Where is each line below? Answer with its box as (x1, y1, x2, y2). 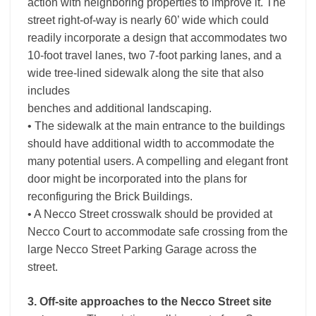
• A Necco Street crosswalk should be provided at (28, 208, 272, 220)
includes (28, 85, 70, 97)
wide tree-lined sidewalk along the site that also (28, 67, 264, 79)
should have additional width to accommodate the (28, 138, 274, 150)
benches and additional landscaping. (28, 102, 212, 114)
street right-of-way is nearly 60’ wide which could (28, 14, 269, 26)
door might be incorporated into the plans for (28, 173, 247, 185)
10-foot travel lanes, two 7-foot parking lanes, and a (28, 49, 281, 61)
